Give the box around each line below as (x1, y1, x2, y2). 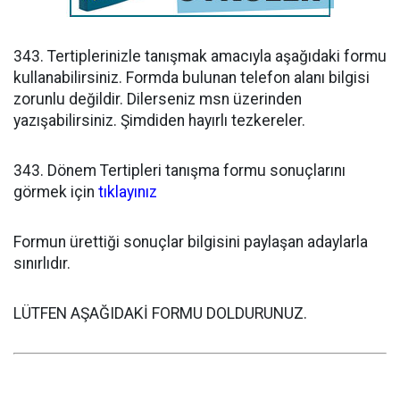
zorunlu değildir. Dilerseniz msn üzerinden (13, 90, 302, 108)
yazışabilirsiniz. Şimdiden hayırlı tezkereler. (13, 112, 305, 129)
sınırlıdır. (13, 254, 71, 272)
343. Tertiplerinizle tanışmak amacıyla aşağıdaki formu (13, 47, 387, 65)
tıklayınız (98, 183, 157, 201)
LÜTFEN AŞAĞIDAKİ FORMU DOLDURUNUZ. (13, 304, 307, 322)
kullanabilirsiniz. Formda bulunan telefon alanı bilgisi (13, 69, 370, 87)
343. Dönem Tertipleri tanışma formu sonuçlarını (13, 162, 346, 179)
